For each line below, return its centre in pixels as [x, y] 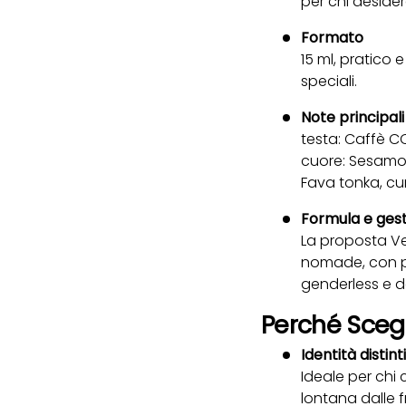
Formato [332, 37]
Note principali [353, 117]
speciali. [329, 81]
